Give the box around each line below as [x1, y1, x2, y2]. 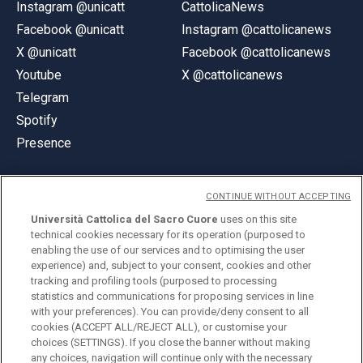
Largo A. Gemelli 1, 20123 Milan [16, 257, 195, 273]
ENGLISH [38, 345, 82, 359]
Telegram [16, 89, 69, 105]
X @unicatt [16, 44, 76, 60]
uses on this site [218, 213, 297, 225]
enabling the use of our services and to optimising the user [31, 244, 305, 256]
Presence [16, 135, 71, 151]
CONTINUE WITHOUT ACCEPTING [206, 191, 351, 202]
